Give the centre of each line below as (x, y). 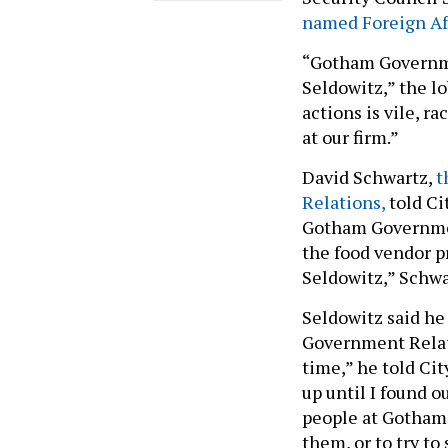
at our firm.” (350, 136)
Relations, (343, 201)
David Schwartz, (369, 176)
